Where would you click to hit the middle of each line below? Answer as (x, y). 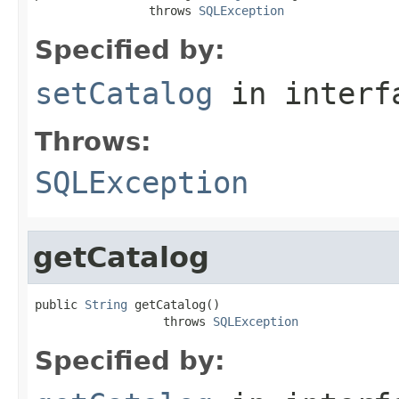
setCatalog (124, 93)
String (106, 304)
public (60, 304)
